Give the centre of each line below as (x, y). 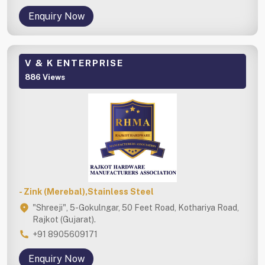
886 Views (45, 77)
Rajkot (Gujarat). (64, 219)
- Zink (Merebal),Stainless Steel (86, 191)
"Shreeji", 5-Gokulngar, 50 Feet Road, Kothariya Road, (136, 207)
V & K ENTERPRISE (74, 63)
